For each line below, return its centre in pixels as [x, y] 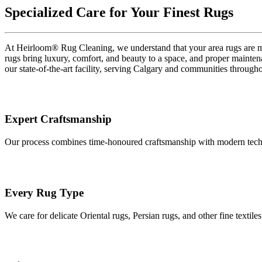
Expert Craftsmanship [58, 119]
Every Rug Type [44, 192]
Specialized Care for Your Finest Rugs [119, 12]
